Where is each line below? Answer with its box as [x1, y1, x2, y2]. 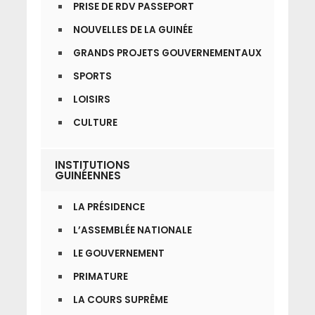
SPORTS [72, 70, 112, 84]
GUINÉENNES [54, 168, 121, 184]
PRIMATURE [72, 270, 128, 284]
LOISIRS [72, 93, 110, 107]
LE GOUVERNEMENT [72, 247, 165, 261]
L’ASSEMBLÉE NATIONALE [72, 224, 192, 238]
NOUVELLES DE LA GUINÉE [72, 23, 193, 37]
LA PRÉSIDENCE [72, 200, 145, 214]
